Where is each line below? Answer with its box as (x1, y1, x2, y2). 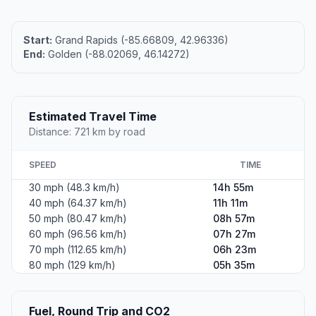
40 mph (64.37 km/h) (29, 196, 127, 209)
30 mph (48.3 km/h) (29, 181, 120, 193)
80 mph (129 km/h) (29, 258, 116, 271)
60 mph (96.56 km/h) (29, 227, 127, 240)
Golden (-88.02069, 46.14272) (45, 47, 190, 60)
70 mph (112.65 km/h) (29, 243, 127, 255)
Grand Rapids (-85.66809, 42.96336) (52, 33, 229, 46)
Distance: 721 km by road (29, 125, 145, 138)
